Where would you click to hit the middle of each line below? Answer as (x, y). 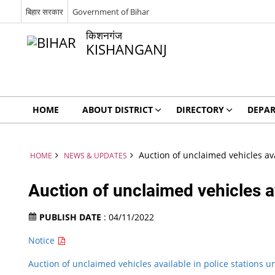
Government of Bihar (110, 11)
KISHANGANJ (126, 49)
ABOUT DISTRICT (117, 110)
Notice (43, 240)
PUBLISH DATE (72, 217)
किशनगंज (104, 35)
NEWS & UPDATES (95, 155)
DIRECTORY (200, 110)
